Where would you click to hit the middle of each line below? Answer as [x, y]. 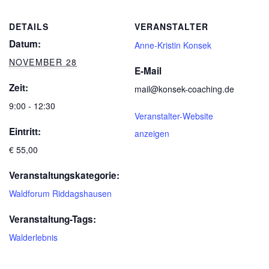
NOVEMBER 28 [43, 62]
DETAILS [29, 26]
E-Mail [148, 71]
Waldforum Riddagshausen [60, 193]
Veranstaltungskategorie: [64, 175]
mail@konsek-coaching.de [184, 89]
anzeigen [152, 133]
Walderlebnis [33, 237]
